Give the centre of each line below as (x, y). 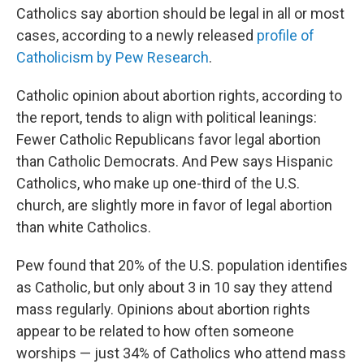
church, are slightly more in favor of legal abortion (174, 206)
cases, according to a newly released (136, 36)
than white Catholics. (84, 227)
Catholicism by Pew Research (113, 58)
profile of (286, 36)
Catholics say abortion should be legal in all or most (180, 14)
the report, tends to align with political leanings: (167, 118)
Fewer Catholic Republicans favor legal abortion (169, 140)
